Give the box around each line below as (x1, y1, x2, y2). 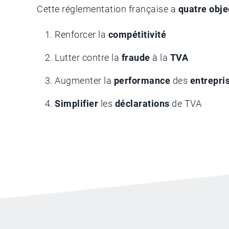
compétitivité (108, 29, 166, 40)
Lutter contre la (55, 52, 122, 63)
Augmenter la (55, 75, 114, 86)
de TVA (169, 98, 201, 109)
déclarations (114, 98, 170, 109)
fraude (121, 52, 152, 63)
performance (113, 75, 173, 86)
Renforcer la (55, 29, 108, 40)
